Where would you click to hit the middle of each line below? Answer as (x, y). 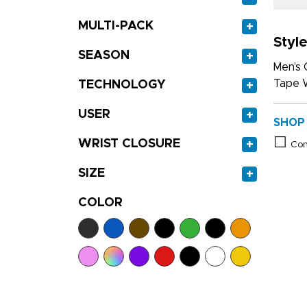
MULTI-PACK (116, 26)
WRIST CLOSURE (129, 144)
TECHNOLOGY (122, 85)
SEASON (104, 56)
